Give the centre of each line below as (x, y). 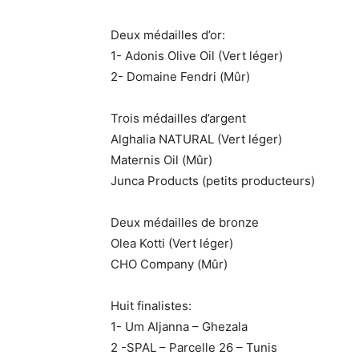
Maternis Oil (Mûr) (161, 159)
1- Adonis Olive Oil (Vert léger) (197, 55)
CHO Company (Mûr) (169, 264)
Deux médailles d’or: (168, 34)
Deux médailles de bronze (185, 222)
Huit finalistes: (151, 305)
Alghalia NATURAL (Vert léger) (196, 139)
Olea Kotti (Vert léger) (172, 243)
